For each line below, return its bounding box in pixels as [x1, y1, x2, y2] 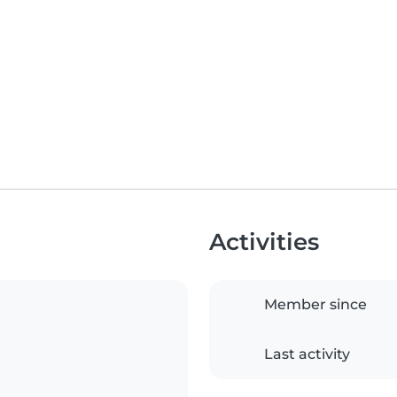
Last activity [264, 345, 350, 362]
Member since [264, 295, 367, 313]
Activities [209, 227, 319, 255]
